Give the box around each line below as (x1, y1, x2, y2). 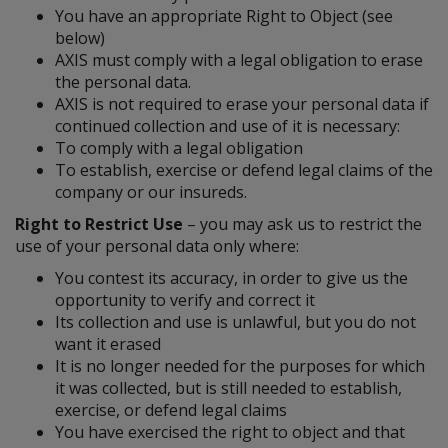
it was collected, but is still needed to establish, (55, 377, 402, 399)
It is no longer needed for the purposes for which (55, 355, 425, 377)
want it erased (55, 333, 161, 355)
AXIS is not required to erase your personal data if (55, 93, 429, 115)
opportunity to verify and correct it (55, 289, 315, 311)
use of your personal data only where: (15, 235, 299, 257)
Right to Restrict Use (15, 213, 183, 235)
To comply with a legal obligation (55, 137, 303, 159)
